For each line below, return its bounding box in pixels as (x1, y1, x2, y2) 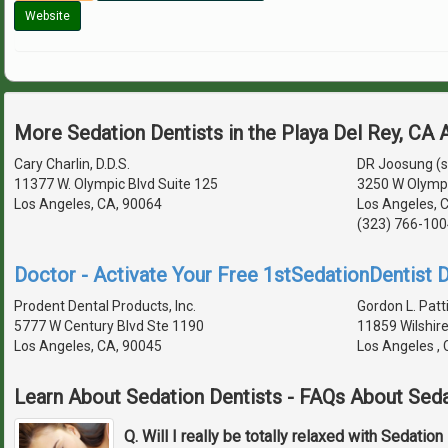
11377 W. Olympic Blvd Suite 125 (14, 175, 218, 192)
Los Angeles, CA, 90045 (14, 337, 162, 354)
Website (25, 8, 70, 23)
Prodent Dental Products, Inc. (14, 297, 196, 314)
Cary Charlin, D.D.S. (14, 155, 130, 172)
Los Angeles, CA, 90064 (14, 195, 162, 212)
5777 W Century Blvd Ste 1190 (14, 317, 204, 334)
